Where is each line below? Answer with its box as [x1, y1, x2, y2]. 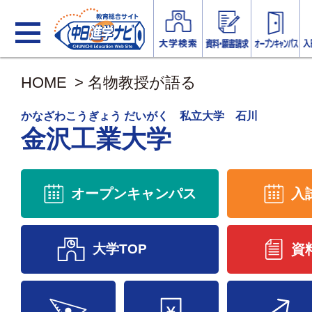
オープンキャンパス [71, 186, 197, 201]
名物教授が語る [88, 74, 196, 91]
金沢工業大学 [21, 125, 171, 153]
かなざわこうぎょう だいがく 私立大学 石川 [21, 110, 258, 122]
